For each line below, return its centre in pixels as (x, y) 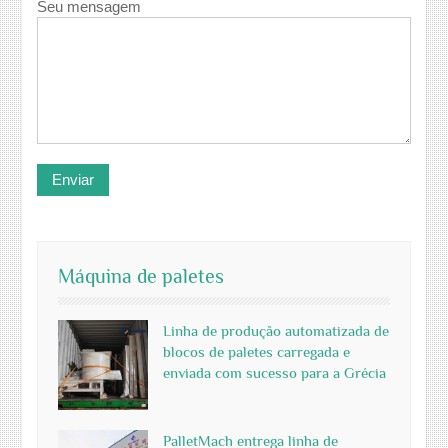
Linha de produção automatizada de (276, 331)
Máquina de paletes (141, 276)
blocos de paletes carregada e (257, 352)
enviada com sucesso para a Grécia (275, 373)
